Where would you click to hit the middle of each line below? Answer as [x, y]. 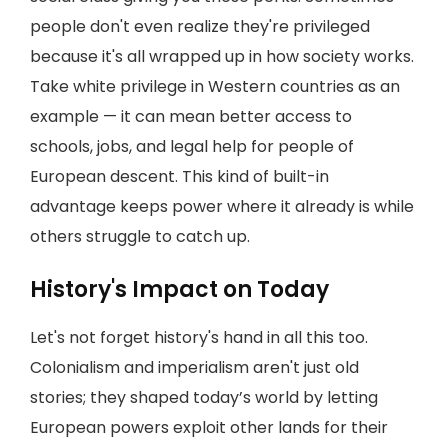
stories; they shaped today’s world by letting [204, 397]
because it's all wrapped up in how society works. [222, 56]
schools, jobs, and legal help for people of [192, 146]
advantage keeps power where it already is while [222, 206]
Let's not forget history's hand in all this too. [199, 337]
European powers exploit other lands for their [209, 427]
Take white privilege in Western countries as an [215, 86]
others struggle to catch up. [140, 236]
